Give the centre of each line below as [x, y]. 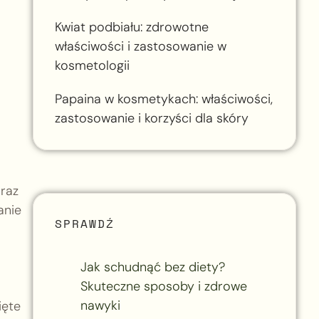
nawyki [100, 305]
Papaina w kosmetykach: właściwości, [163, 99]
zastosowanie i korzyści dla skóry [151, 118]
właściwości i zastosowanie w [140, 46]
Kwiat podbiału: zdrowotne [131, 27]
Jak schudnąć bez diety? [152, 267]
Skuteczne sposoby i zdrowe [163, 286]
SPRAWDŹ [84, 223]
